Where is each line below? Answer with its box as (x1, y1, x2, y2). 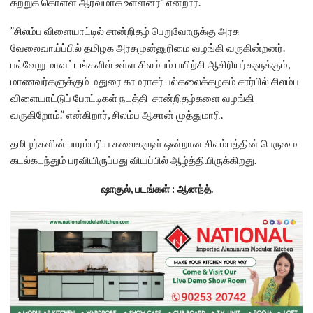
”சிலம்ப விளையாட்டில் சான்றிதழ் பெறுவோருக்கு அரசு (10, 24, 239, 38)
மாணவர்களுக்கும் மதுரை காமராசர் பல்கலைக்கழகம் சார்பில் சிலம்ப (10, 75, 299, 88)
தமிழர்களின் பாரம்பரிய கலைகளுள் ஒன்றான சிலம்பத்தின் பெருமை (10, 137, 298, 150)
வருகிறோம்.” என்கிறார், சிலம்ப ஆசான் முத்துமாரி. (10, 108, 223, 122)
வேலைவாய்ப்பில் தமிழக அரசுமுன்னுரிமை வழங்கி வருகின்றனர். (10, 41, 285, 54)
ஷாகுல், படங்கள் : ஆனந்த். (100, 182, 213, 196)
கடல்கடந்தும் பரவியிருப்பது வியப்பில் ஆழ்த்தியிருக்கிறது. (10, 154, 256, 167)
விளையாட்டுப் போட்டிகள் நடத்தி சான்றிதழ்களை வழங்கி (10, 92, 254, 105)
